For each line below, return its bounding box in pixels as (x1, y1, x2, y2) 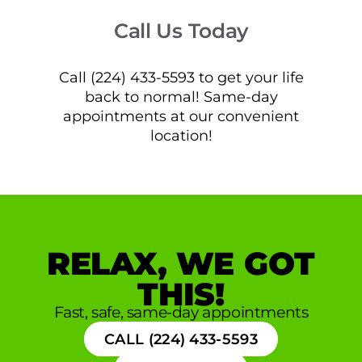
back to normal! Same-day (84, 88, 278, 106)
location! (149, 127, 213, 145)
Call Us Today (113, 19, 249, 44)
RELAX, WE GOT (46, 245, 316, 284)
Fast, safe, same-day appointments (53, 302, 309, 322)
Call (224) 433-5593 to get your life (58, 69, 304, 86)
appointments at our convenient (63, 107, 299, 125)
